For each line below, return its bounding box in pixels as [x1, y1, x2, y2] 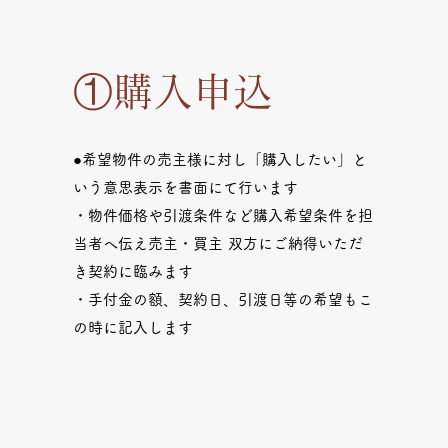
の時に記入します [73, 320, 194, 335]
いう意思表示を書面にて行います [73, 180, 299, 195]
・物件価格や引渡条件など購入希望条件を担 [73, 208, 374, 223]
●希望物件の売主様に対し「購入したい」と [73, 152, 368, 167]
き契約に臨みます [73, 264, 194, 279]
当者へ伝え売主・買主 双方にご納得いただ [73, 236, 364, 251]
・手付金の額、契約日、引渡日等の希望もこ [73, 292, 374, 307]
